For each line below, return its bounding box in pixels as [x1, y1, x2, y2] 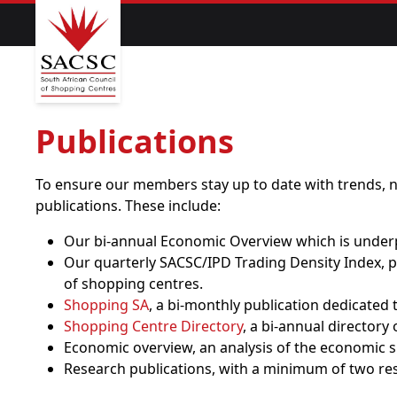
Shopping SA [64, 295, 149, 315]
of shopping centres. [64, 274, 203, 293]
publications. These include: [35, 196, 221, 215]
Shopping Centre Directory [64, 316, 243, 336]
